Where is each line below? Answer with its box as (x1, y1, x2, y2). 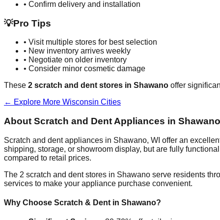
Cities (99, 98, 121, 107)
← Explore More (4, 98, 62, 107)
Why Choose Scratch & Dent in (4, 198, 121, 207)
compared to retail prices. (4, 153, 91, 162)
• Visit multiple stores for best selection (24, 38, 157, 47)
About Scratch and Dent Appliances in (4, 116, 178, 126)
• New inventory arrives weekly (24, 47, 131, 55)
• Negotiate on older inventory (24, 55, 127, 64)
